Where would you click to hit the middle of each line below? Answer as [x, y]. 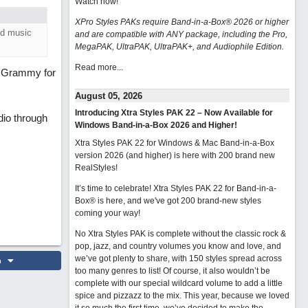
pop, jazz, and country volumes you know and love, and [178, 246]
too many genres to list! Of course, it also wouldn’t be [172, 271]
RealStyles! [96, 168]
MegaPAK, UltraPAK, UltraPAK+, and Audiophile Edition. [179, 47]
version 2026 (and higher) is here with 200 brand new [175, 155]
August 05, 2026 [108, 96]
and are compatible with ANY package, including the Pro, [181, 34]
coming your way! [107, 213]
